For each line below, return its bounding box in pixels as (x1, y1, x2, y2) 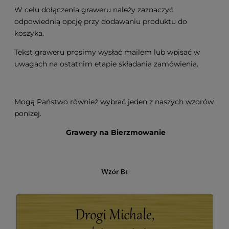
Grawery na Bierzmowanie (63, 127, 166, 137)
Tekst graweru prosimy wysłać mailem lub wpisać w (14, 47, 200, 57)
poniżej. (14, 108, 41, 118)
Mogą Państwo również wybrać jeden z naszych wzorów (14, 97, 214, 106)
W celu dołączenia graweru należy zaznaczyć (14, 5, 173, 14)
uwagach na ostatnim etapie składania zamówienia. (14, 59, 198, 68)
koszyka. (14, 28, 44, 38)
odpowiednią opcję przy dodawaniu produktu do (14, 16, 187, 26)
